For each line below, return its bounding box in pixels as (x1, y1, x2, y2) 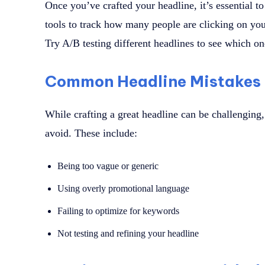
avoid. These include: (45, 127, 137, 140)
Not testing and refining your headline (57, 228, 199, 239)
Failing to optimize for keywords (57, 206, 179, 216)
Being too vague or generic (57, 161, 159, 172)
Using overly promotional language (57, 183, 189, 194)
